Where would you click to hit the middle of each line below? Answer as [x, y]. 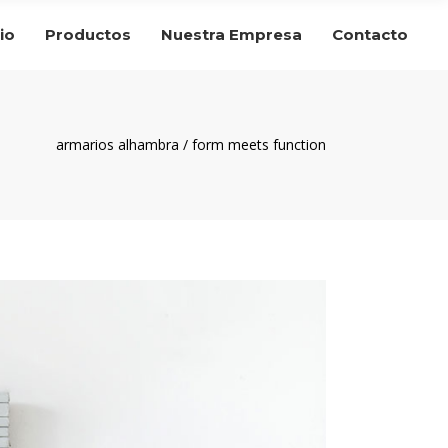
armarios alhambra [117, 145]
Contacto [370, 34]
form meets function [259, 145]
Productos [88, 34]
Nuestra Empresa [231, 34]
